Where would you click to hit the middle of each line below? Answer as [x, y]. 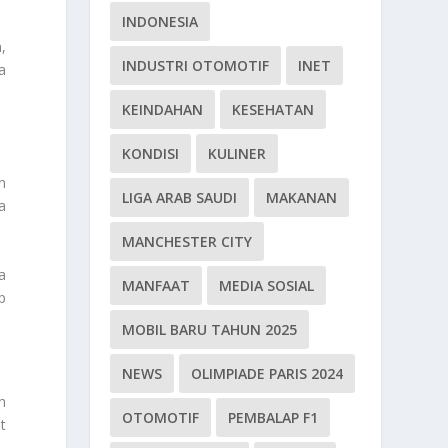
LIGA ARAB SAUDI [180, 197]
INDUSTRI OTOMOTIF [196, 65]
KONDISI [151, 153]
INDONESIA [160, 21]
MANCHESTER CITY [187, 241]
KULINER [237, 153]
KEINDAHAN [163, 109]
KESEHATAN [273, 109]
